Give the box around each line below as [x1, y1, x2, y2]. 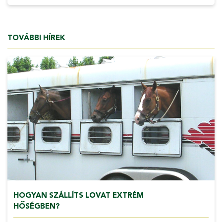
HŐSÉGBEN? [13, 201, 60, 211]
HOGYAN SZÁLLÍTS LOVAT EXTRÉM [13, 190, 144, 200]
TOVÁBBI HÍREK [7, 32, 65, 43]
